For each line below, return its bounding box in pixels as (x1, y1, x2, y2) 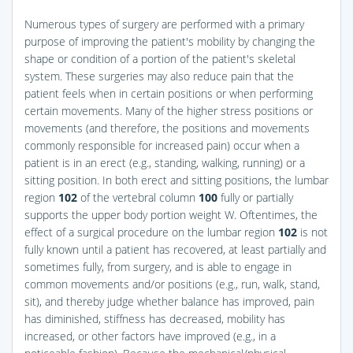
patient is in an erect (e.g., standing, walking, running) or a (24, 154, 305, 170)
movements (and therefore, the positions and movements (24, 120, 310, 136)
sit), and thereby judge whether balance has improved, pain (24, 293, 314, 309)
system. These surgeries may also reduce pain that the (24, 68, 294, 84)
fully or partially (217, 189, 293, 205)
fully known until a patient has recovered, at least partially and (24, 241, 326, 257)
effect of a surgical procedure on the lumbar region (24, 224, 278, 240)
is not (297, 224, 328, 240)
